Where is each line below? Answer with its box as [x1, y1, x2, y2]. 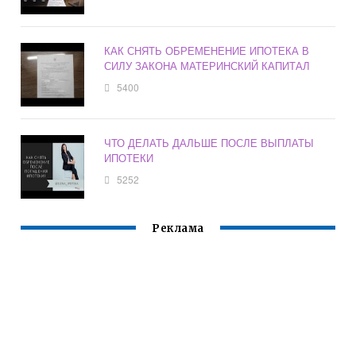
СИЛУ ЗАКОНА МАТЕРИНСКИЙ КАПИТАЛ [104, 58, 311, 74]
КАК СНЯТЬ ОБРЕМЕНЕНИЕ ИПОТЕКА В [104, 43, 310, 59]
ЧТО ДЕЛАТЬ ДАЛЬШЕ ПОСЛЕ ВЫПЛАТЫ [104, 135, 315, 151]
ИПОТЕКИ [104, 150, 154, 166]
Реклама [152, 222, 204, 236]
